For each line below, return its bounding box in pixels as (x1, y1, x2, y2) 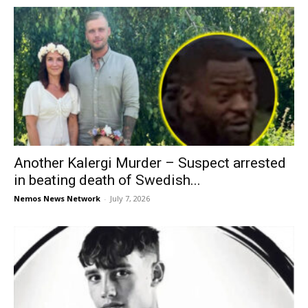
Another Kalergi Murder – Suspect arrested (14, 154, 286, 171)
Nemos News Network (14, 192, 100, 203)
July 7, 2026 (110, 192, 150, 203)
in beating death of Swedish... (14, 171, 201, 188)
